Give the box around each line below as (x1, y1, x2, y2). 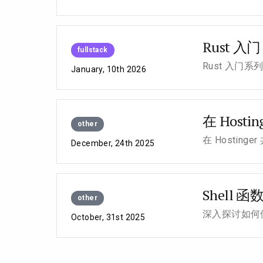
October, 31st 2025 (71, 213, 146, 222)
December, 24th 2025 (71, 139, 155, 148)
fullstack (77, 46, 108, 54)
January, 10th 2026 (71, 65, 147, 74)
